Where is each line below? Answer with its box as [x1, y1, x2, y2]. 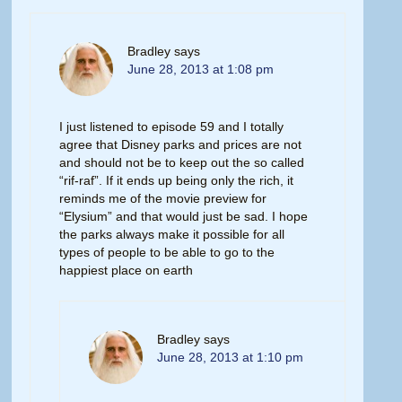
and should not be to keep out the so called [59, 155, 305, 170]
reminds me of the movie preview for [59, 191, 267, 205]
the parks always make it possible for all [59, 227, 285, 241]
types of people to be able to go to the [59, 245, 275, 259]
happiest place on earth [59, 263, 194, 277]
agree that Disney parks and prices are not [59, 137, 302, 152]
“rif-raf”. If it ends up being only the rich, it [59, 173, 294, 188]
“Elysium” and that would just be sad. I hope [59, 209, 309, 223]
